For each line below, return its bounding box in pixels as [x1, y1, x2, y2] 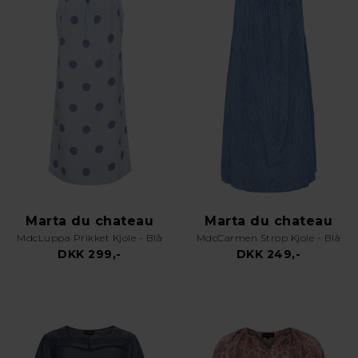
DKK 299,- [58, 247, 121, 261]
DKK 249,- [236, 247, 301, 261]
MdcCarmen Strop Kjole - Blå [196, 232, 341, 244]
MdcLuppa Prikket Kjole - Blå [17, 232, 162, 244]
